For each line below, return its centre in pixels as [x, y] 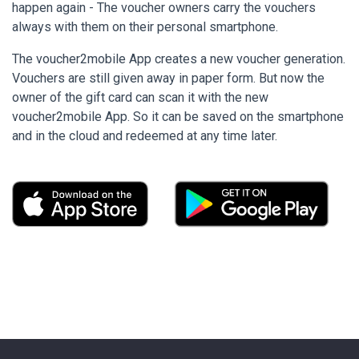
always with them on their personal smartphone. [145, 26]
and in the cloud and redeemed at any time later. [145, 135]
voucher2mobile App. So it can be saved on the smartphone [178, 116]
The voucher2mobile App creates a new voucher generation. [179, 58]
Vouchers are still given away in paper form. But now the [168, 78]
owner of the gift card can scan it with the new [140, 97]
